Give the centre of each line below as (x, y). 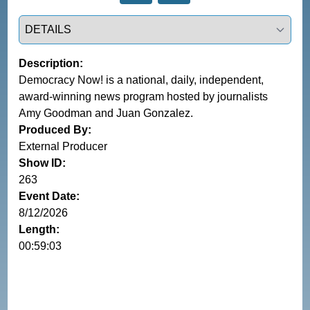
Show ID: (43, 163)
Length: (39, 229)
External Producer (63, 146)
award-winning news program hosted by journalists (144, 96)
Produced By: (55, 129)
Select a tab (47, 22)
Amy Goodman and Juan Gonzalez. (106, 113)
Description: (51, 63)
